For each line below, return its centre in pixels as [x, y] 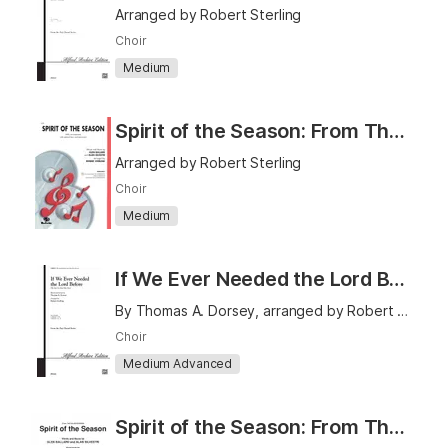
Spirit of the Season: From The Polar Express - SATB [397, 131]
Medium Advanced [178, 364]
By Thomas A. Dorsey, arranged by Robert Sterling [403, 310]
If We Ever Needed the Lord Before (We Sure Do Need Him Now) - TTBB [397, 279]
